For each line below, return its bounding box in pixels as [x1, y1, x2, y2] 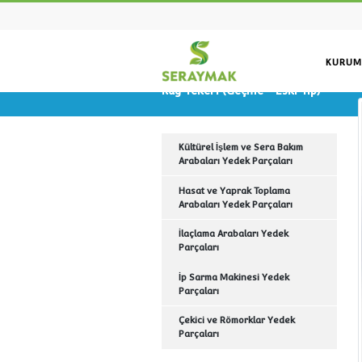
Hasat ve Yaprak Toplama [209, 218, 341, 231]
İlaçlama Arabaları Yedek [209, 269, 339, 282]
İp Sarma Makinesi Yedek [209, 320, 340, 333]
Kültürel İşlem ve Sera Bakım [209, 167, 356, 180]
